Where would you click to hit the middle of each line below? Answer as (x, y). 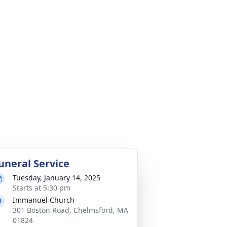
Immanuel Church (44, 200)
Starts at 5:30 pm (42, 188)
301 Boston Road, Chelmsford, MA (70, 210)
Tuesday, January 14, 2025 (56, 178)
